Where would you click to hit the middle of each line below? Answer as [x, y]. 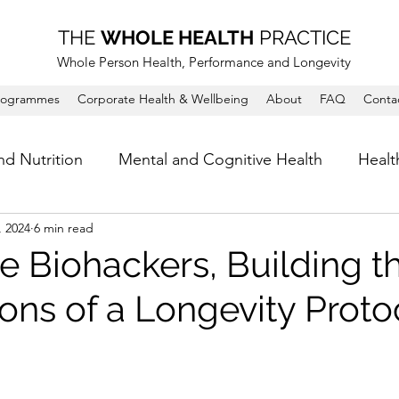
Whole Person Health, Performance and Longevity [204, 62]
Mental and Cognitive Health [220, 159]
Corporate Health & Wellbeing [163, 99]
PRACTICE [302, 37]
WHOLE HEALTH [177, 37]
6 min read [64, 228]
